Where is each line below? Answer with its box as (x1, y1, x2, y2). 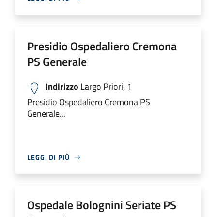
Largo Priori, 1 (78, 80, 132, 93)
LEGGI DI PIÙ (27, 152, 70, 162)
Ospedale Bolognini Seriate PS (27, 196, 176, 214)
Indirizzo (46, 80, 78, 93)
